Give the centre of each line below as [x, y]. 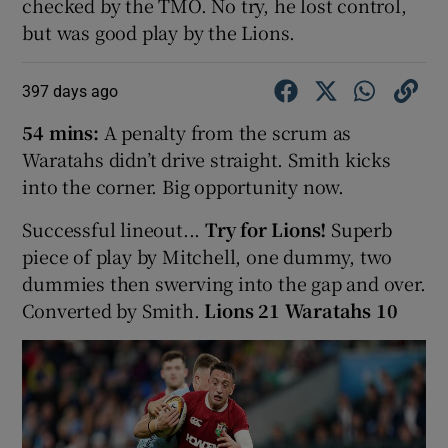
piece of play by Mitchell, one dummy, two [207, 256]
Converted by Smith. [113, 310]
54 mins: [63, 132]
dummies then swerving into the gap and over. [224, 283]
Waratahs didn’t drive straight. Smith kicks [206, 159]
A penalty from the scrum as [227, 132]
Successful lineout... [114, 229]
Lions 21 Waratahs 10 [301, 310]
